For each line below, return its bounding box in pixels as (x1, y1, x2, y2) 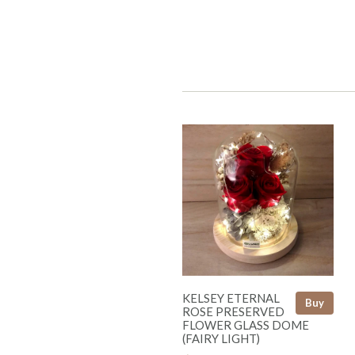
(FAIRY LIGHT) (182, 330, 260, 345)
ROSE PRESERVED (182, 303, 284, 319)
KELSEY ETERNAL (182, 290, 280, 305)
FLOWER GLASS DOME (182, 317, 309, 332)
